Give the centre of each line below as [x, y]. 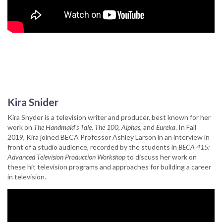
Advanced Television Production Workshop [67, 157]
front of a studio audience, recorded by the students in [93, 147]
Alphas [131, 127]
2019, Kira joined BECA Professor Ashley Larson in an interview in [109, 137]
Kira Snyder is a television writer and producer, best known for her [109, 117]
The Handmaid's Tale [63, 127]
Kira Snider [33, 102]
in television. [27, 176]
